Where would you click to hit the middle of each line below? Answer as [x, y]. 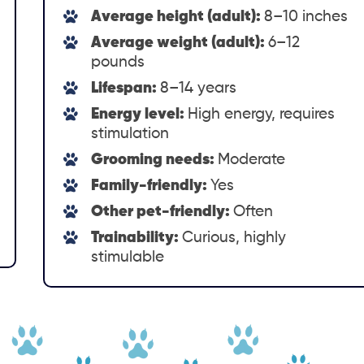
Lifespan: [126, 88]
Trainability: [137, 237]
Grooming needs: [155, 159]
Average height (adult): [178, 16]
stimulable [128, 257]
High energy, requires [262, 114]
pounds [118, 62]
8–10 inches [306, 16]
